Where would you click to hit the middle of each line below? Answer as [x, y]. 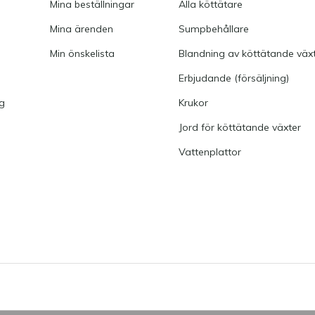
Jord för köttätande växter [239, 127]
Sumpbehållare [213, 28]
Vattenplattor [210, 152]
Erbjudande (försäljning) [233, 78]
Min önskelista [82, 53]
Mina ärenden [81, 28]
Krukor [193, 102]
